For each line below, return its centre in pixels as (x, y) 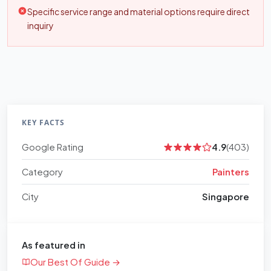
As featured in (54, 245)
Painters (231, 171)
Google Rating (53, 147)
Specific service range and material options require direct (139, 11)
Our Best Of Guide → (75, 262)
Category (42, 171)
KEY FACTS (43, 122)
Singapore (226, 196)
